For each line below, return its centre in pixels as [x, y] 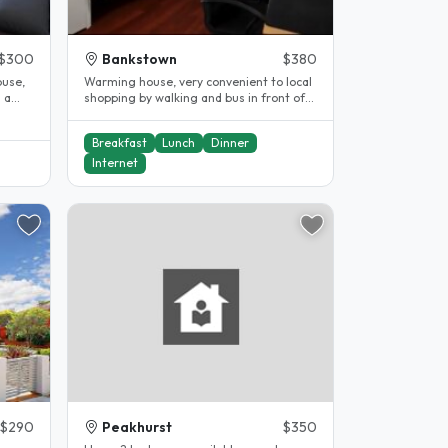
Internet [114, 163]
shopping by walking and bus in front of [194, 98]
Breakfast [119, 143]
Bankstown [139, 59]
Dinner [229, 143]
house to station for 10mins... [166, 114]
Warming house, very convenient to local [198, 82]
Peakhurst [137, 427]
